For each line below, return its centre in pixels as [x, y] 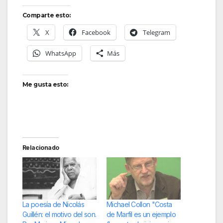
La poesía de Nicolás [54, 204]
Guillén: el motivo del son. [59, 214]
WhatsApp [61, 53]
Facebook [96, 32]
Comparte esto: [47, 15]
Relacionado [41, 147]
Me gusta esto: [45, 84]
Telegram [157, 32]
